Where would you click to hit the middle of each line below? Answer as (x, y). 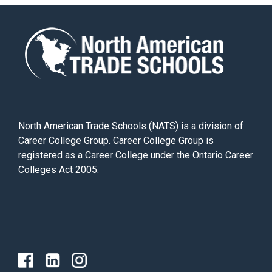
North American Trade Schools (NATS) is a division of (131, 126)
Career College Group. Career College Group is (116, 141)
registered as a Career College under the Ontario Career (136, 155)
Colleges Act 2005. (59, 170)
